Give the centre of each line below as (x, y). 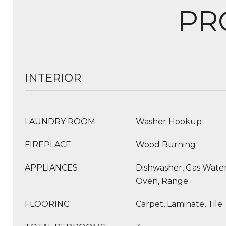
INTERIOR (53, 78)
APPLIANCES (51, 168)
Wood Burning (166, 145)
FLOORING (47, 204)
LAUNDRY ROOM (60, 121)
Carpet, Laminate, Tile (179, 204)
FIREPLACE (48, 145)
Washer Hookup (169, 121)
